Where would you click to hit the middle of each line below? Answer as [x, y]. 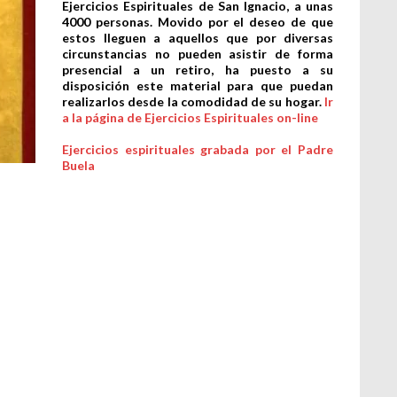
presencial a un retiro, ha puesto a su [198, 70]
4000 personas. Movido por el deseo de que [198, 22]
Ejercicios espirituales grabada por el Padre [198, 149]
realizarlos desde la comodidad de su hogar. [192, 101]
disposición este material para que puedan [198, 86]
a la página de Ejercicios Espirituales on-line [190, 117]
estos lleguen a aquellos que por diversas [198, 38]
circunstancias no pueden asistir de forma [198, 54]
